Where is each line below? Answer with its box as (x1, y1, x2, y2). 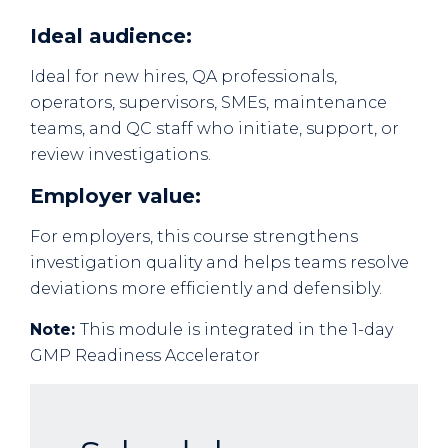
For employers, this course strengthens (30, 227, 358, 247)
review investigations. (30, 145, 211, 165)
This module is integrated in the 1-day (80, 320, 393, 340)
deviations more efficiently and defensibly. (30, 279, 382, 299)
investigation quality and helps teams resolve (30, 253, 409, 273)
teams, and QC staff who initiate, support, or (30, 119, 399, 139)
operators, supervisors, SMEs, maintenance (30, 93, 387, 113)
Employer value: (30, 184, 207, 209)
